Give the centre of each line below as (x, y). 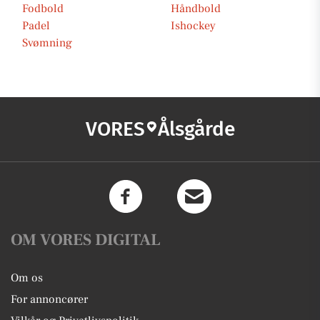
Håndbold (196, 9)
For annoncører (49, 299)
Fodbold (43, 9)
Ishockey (193, 26)
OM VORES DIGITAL (86, 240)
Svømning (47, 43)
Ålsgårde (196, 129)
